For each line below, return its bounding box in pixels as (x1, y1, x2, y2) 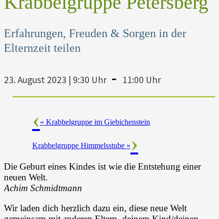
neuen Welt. (4, 172, 48, 182)
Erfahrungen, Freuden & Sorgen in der (4, 27, 186, 40)
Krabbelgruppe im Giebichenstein (44, 117, 150, 126)
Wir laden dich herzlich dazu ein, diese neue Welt (4, 203, 187, 214)
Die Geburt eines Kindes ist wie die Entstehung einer (4, 161, 201, 172)
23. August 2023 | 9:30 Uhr (4, 73, 107, 86)
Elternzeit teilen (4, 42, 81, 54)
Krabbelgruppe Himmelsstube (32, 141, 127, 150)
